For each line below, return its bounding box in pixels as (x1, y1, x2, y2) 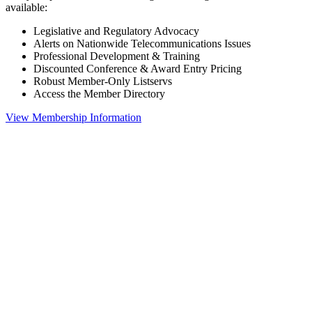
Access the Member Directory (33, 87, 165, 100)
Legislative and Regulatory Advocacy (33, 24, 199, 37)
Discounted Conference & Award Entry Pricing (33, 62, 242, 75)
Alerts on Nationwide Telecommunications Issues (33, 37, 251, 49)
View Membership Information (6, 111, 141, 123)
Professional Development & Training (33, 49, 200, 62)
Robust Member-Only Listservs (33, 75, 172, 87)
